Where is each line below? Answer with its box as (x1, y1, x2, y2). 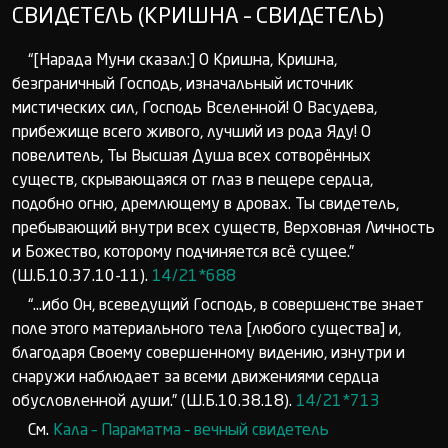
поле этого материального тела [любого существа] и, (12, 322, 401, 338)
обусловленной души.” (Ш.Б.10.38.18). (12, 394, 296, 410)
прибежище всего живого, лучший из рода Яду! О (12, 125, 371, 141)
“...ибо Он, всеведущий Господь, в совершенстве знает (28, 298, 424, 314)
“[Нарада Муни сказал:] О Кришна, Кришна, (28, 53, 337, 69)
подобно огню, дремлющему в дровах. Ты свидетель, (12, 197, 399, 213)
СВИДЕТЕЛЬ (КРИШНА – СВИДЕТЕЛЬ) (12, 6, 384, 28)
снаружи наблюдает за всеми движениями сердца (12, 370, 379, 386)
